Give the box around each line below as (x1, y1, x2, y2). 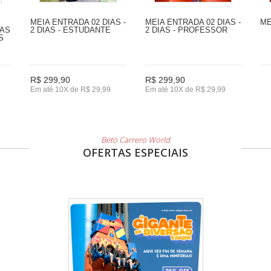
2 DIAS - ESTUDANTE (30, 25, 111, 34)
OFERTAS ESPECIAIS (83, 145, 188, 160)
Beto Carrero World (101, 134, 170, 145)
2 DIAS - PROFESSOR (145, 25, 227, 34)
